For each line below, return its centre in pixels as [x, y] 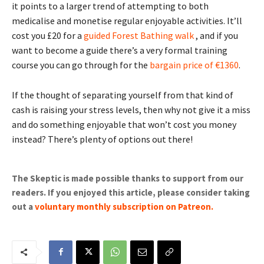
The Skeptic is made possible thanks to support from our [128, 178]
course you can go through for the [81, 65]
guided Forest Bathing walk [139, 35]
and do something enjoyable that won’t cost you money [124, 124]
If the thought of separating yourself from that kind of [123, 95]
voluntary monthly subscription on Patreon [123, 206]
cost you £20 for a [48, 35]
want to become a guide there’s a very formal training [120, 50]
